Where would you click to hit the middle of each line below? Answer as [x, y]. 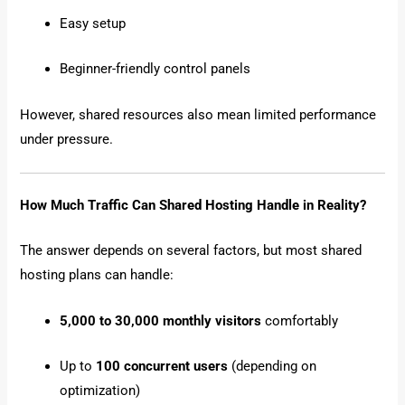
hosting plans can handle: [97, 275]
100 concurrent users [162, 366]
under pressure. [67, 139]
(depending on [273, 366]
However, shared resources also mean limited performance [198, 114]
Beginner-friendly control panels [155, 69]
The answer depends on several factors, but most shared [191, 251]
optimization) [100, 390]
